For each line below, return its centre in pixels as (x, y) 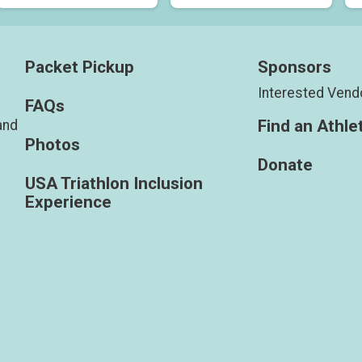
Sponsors (295, 67)
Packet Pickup (79, 67)
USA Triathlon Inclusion (114, 184)
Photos (52, 145)
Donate (285, 165)
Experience (68, 202)
